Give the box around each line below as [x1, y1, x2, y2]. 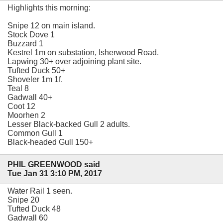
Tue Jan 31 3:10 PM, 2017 [7, 169, 102, 178]
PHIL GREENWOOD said [7, 160, 100, 169]
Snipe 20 [7, 196, 39, 205]
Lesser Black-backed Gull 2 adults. [7, 119, 130, 128]
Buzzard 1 [7, 39, 43, 48]
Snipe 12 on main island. [7, 21, 95, 30]
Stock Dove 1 [7, 30, 55, 39]
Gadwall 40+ [7, 93, 52, 102]
